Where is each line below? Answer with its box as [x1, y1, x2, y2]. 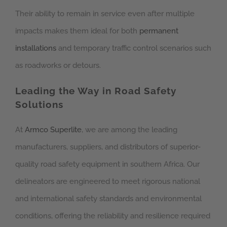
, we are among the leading [82, 125, 177, 135]
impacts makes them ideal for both [15, 26, 139, 35]
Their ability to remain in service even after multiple [15, 9, 195, 18]
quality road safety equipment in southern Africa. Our [15, 160, 200, 169]
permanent [139, 26, 178, 35]
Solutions [15, 98, 63, 110]
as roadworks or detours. [15, 60, 101, 70]
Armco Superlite [25, 125, 82, 135]
